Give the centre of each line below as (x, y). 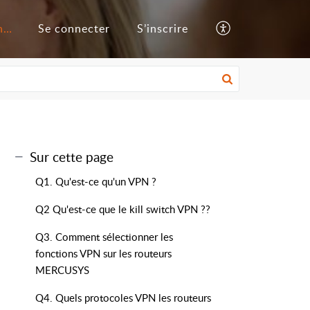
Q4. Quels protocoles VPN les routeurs (123, 298)
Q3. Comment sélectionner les (104, 237)
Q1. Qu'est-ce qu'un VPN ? (96, 181)
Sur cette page (72, 157)
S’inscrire (162, 29)
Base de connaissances (8, 29)
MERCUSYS (62, 270)
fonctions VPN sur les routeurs (103, 253)
